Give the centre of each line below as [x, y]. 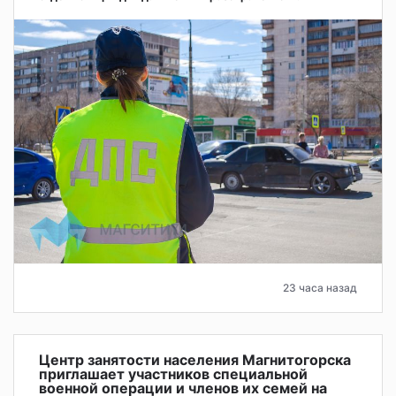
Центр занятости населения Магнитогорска [195, 359]
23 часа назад [320, 287]
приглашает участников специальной [173, 373]
